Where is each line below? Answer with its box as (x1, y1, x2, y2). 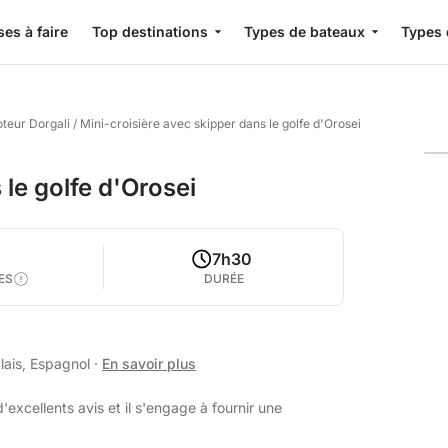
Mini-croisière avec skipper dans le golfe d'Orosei (80, 116, 361, 131)
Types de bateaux (244, 23, 365, 40)
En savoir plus (102, 355, 196, 372)
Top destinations (92, 23, 208, 40)
